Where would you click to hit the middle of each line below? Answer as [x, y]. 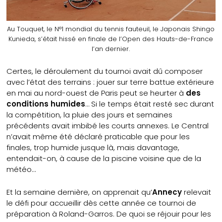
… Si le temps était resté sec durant [150, 104]
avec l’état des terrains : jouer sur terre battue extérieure [111, 82]
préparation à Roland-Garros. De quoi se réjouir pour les [109, 214]
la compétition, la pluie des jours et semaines [90, 114]
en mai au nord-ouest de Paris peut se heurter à [96, 93]
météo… [21, 169]
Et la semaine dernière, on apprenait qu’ [80, 192]
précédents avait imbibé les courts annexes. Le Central [108, 125]
